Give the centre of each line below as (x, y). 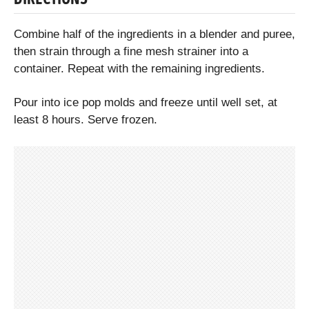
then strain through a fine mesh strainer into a (131, 52)
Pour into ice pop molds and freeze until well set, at (146, 102)
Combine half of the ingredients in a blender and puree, (154, 34)
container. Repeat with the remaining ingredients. (139, 69)
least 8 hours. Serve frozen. (86, 119)
